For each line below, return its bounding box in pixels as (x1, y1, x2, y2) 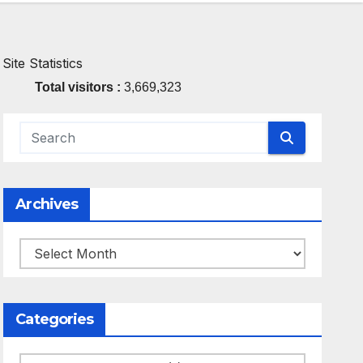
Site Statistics (2, 55, 83, 71)
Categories (15, 310, 94, 328)
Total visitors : (35, 80, 125, 94)
